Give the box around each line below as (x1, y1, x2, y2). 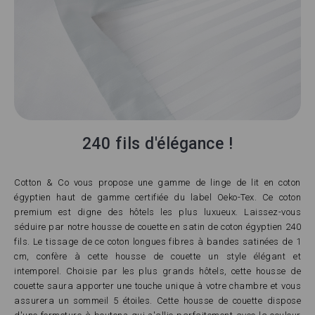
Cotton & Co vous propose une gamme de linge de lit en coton (14, 176, 301, 188)
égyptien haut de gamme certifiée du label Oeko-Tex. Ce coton (14, 191, 301, 202)
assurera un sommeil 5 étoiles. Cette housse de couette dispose (14, 295, 301, 306)
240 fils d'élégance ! (82, 134, 233, 153)
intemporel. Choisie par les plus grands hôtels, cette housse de (14, 265, 301, 276)
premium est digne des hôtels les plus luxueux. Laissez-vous (14, 206, 301, 217)
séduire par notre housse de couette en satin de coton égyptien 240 (14, 221, 301, 232)
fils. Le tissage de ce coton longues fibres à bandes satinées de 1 (14, 236, 301, 247)
